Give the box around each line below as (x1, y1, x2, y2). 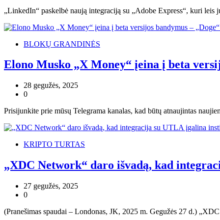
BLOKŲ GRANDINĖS (24, 39, 100, 48)
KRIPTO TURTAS (24, 140, 85, 149)
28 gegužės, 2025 (24, 81, 78, 90)
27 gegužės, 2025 (24, 182, 78, 191)
